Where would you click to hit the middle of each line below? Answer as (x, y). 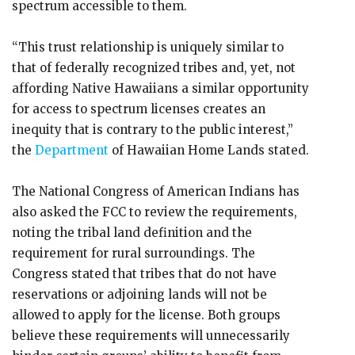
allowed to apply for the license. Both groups (146, 315)
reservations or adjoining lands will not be (139, 294)
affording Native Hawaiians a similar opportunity (160, 88)
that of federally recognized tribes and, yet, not (154, 68)
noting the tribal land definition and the (132, 233)
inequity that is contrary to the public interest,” (153, 130)
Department (72, 150)
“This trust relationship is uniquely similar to (148, 47)
